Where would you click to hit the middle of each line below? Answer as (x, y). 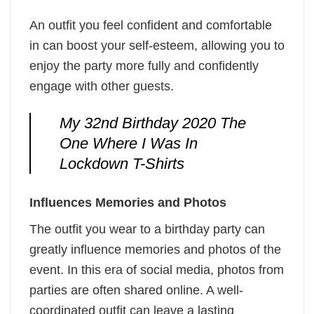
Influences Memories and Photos (128, 203)
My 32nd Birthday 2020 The (152, 123)
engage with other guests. (102, 86)
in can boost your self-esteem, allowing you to (157, 45)
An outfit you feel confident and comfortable (151, 25)
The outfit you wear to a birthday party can (147, 230)
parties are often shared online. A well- (136, 291)
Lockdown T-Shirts (122, 164)
